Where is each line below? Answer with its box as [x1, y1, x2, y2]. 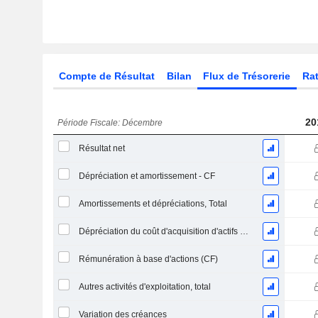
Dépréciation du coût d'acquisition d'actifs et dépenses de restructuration [239, 226, 248, 236]
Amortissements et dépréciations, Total [78, 199, 227, 209]
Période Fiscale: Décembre [57, 118, 163, 128]
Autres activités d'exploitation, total [78, 282, 211, 292]
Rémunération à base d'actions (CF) [78, 254, 218, 264]
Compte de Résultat [58, 70, 155, 82]
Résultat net [78, 143, 125, 153]
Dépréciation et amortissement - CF [78, 171, 215, 181]
